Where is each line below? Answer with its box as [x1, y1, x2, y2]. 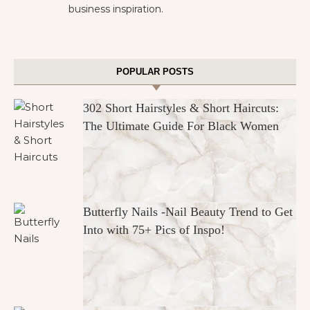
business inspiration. [69, 3, 163, 15]
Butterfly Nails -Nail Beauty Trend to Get [83, 205, 293, 219]
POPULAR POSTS [116, 66, 194, 77]
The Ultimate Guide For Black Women [83, 119, 279, 133]
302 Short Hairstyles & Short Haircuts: [83, 101, 279, 115]
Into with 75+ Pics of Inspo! [83, 223, 225, 237]
